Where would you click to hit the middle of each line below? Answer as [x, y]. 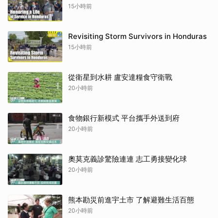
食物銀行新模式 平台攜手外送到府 [124, 118]
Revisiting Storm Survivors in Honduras [137, 36]
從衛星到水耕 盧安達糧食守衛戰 [120, 77]
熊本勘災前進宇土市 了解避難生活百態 [131, 200]
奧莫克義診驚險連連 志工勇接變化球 [127, 159]
